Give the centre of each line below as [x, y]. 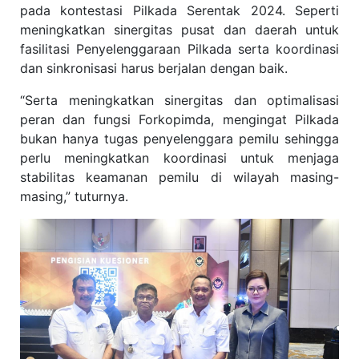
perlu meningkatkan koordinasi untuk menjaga [179, 158]
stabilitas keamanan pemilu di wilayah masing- [179, 177]
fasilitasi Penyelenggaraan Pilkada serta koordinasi [179, 49]
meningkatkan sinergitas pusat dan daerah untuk [179, 30]
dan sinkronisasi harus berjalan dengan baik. [154, 69]
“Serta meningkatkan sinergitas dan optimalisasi [179, 101]
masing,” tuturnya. [74, 197]
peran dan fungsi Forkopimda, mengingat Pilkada [179, 120]
